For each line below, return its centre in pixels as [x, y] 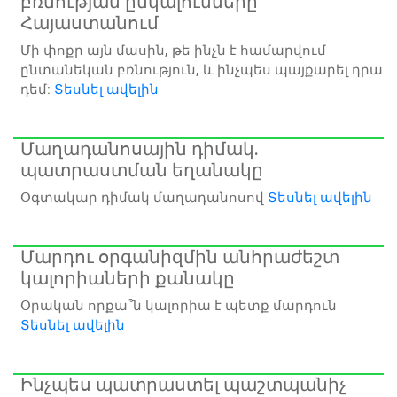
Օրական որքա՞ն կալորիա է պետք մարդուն [179, 305]
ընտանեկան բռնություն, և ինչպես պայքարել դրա [202, 70]
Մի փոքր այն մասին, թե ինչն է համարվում [173, 50]
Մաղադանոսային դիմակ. [140, 148]
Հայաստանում [90, 23]
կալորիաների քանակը [128, 278]
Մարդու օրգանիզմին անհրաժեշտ [180, 257]
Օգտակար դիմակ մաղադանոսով [144, 197]
